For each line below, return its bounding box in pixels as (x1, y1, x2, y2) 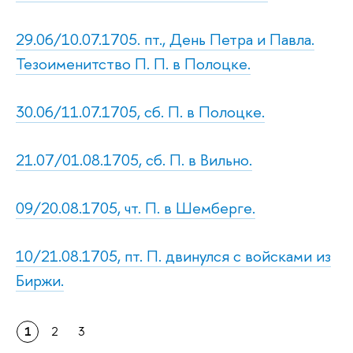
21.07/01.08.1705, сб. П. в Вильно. (16, 148, 252, 170)
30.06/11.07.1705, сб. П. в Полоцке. (16, 100, 265, 122)
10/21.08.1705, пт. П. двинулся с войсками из (16, 244, 331, 266)
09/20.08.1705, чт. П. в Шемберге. (16, 196, 255, 218)
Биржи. (16, 269, 64, 291)
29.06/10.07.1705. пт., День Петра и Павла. (16, 28, 314, 50)
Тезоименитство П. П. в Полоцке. (16, 52, 251, 74)
